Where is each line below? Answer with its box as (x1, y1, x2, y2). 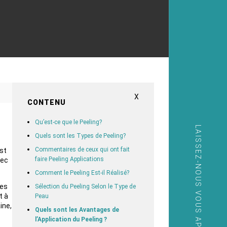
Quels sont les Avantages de (34, 206, 119, 213)
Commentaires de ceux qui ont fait (34, 145, 130, 153)
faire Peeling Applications (34, 155, 104, 163)
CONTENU (27, 98, 66, 106)
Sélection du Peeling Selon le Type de (34, 182, 136, 190)
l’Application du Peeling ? (34, 215, 107, 223)
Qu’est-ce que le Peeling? (34, 118, 102, 126)
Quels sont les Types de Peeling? (34, 132, 126, 139)
